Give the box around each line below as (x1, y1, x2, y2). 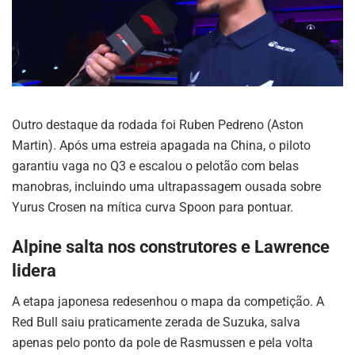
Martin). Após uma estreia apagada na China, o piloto (12, 138, 311, 154)
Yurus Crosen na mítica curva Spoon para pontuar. (12, 200, 293, 216)
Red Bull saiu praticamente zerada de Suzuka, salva (12, 314, 300, 330)
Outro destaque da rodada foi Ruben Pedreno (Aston (12, 117, 303, 133)
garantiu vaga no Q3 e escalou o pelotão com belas (12, 158, 299, 174)
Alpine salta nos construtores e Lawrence (12, 237, 330, 258)
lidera (12, 261, 56, 281)
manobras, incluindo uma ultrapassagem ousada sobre (12, 179, 321, 195)
